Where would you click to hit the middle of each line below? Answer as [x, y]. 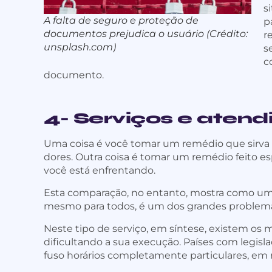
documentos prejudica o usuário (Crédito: [146, 34]
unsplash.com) [80, 47]
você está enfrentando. [100, 171]
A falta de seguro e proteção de [121, 21]
